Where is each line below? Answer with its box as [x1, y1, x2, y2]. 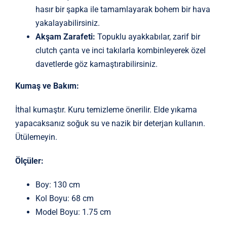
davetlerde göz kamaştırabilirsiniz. [35, 59, 158, 69]
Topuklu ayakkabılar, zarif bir [95, 31, 200, 42]
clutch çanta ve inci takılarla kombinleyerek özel [35, 45, 206, 55]
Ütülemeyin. [15, 132, 57, 142]
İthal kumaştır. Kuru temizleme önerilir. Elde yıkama [15, 104, 197, 115]
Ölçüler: [15, 156, 44, 166]
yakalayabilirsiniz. [35, 18, 100, 28]
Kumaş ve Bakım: [15, 81, 79, 91]
